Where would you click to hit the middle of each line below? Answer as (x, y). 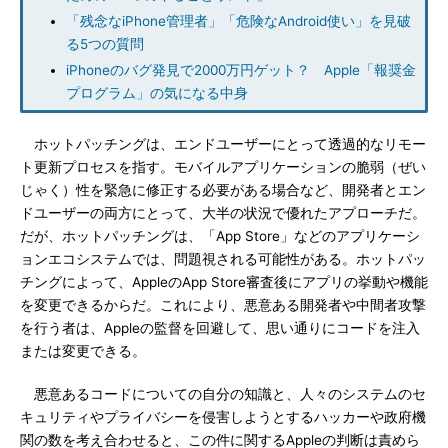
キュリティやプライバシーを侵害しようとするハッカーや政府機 (223, 417)
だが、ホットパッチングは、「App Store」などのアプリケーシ (220, 236)
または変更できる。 (83, 351)
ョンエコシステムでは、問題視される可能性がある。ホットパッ (223, 259)
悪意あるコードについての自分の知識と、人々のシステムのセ (223, 394)
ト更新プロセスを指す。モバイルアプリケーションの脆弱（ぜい (223, 167)
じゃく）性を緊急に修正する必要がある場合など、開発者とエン (223, 190)
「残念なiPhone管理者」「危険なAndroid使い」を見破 (238, 21)
